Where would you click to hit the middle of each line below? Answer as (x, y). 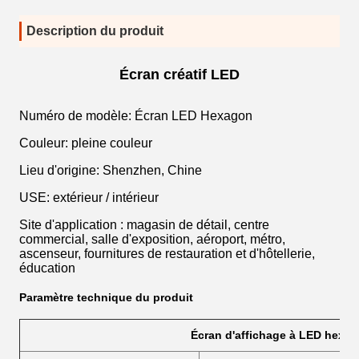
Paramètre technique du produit (106, 297)
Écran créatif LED (179, 75)
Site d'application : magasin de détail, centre (144, 225)
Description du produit (95, 31)
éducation (47, 268)
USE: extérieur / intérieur (89, 198)
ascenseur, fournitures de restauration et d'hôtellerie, (167, 254)
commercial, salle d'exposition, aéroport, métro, (152, 239)
